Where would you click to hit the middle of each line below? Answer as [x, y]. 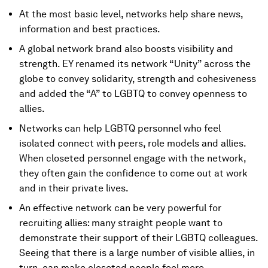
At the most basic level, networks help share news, [131, 14]
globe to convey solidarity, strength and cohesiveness [138, 78]
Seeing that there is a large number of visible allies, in [137, 252]
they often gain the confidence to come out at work [133, 173]
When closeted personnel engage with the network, [133, 158]
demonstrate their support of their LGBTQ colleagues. [138, 237]
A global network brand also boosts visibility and [126, 48]
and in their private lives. [74, 188]
